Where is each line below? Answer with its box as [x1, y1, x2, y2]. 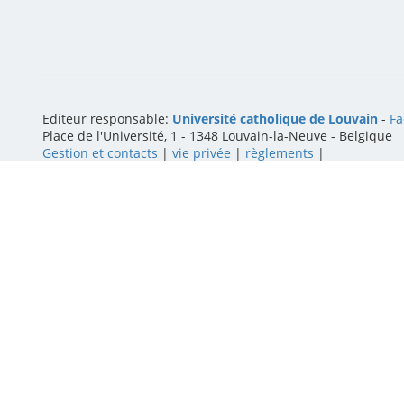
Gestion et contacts [42, 143, 158, 161]
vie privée [172, 143, 231, 161]
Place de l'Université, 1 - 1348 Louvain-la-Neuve [42, 126, 327, 144]
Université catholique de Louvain [172, 109, 378, 127]
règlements [245, 143, 314, 161]
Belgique [339, 126, 392, 144]
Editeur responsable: [42, 109, 172, 127]
